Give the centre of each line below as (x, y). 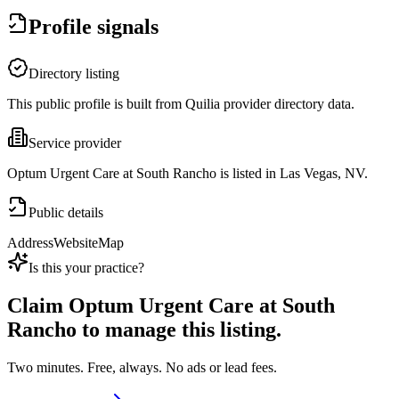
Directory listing (74, 74)
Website (76, 243)
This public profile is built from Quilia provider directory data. (181, 104)
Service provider (75, 143)
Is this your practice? (86, 268)
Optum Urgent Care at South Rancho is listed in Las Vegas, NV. (187, 174)
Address (30, 243)
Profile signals (94, 27)
